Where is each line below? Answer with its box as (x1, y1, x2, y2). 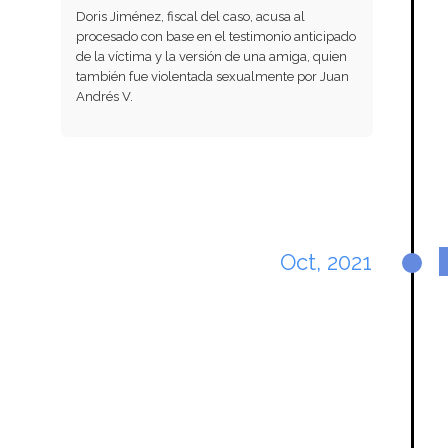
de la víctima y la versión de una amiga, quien (75, 48, 347, 64)
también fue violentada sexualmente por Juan (75, 68, 349, 84)
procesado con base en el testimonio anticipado (75, 28, 356, 44)
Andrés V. (75, 88, 133, 104)
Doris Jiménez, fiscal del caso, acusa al (75, 8, 305, 24)
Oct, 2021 (280, 249, 373, 276)
